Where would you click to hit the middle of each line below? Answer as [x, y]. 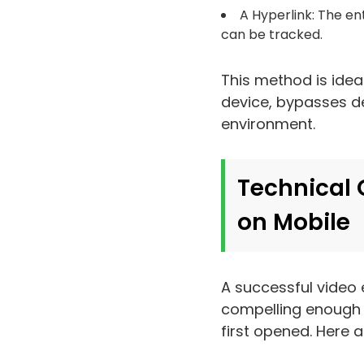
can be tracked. [271, 35]
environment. [268, 124]
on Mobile [293, 222]
